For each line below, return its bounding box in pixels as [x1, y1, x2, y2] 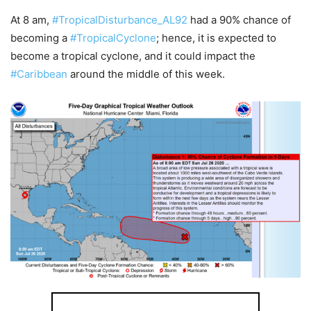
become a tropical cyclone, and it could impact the [10, 49, 255, 62]
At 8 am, [10, 12, 52, 26]
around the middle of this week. [67, 67, 225, 81]
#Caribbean [10, 67, 67, 81]
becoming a [10, 31, 70, 44]
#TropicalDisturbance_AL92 [52, 12, 187, 26]
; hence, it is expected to [156, 31, 276, 44]
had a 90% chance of [187, 12, 291, 26]
